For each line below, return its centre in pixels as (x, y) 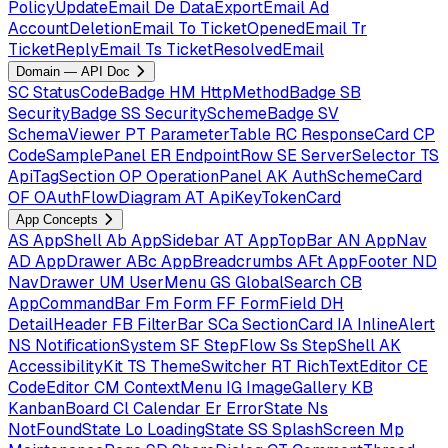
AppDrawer (78, 261)
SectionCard (287, 324)
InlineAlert (396, 324)
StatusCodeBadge (99, 92)
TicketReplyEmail (74, 49)
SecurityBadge (62, 113)
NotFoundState (64, 429)
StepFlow (240, 345)
